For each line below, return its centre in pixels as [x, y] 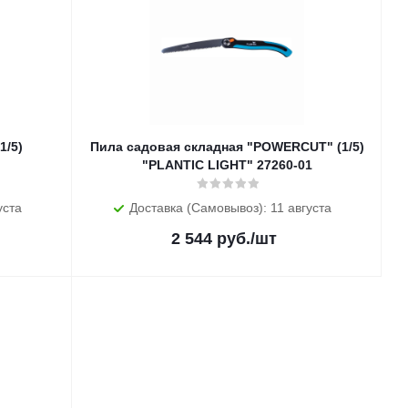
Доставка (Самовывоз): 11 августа [230, 208]
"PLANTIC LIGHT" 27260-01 [227, 165]
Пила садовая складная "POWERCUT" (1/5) [227, 147]
